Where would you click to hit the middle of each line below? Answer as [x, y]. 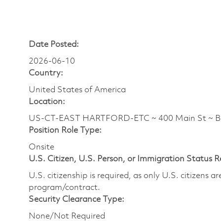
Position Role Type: [65, 130]
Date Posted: [54, 44]
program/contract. [64, 187]
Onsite [41, 147]
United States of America [77, 90]
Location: [47, 102]
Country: [46, 73]
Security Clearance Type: [76, 199]
